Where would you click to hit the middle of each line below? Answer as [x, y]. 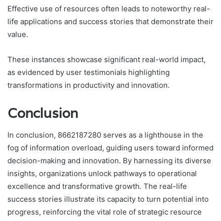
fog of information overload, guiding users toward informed [110, 148]
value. [18, 34]
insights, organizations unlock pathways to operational [102, 174]
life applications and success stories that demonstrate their [110, 21]
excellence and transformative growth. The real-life [97, 186]
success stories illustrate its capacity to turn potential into [108, 199]
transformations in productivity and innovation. [89, 85]
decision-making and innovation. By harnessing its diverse [109, 161]
